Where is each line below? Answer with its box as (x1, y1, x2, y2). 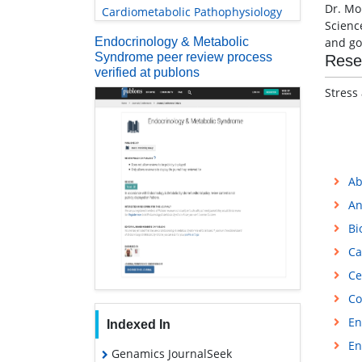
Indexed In (106, 318, 170, 332)
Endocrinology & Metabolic (95, 35, 249, 49)
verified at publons (95, 65, 200, 80)
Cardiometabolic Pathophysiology (102, 4, 282, 20)
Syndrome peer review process (95, 50, 272, 65)
